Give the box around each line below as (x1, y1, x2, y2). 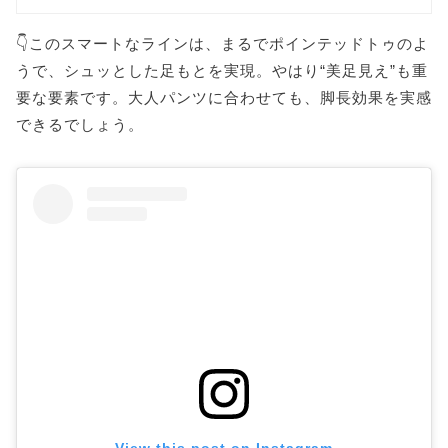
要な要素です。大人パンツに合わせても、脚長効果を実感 (16, 89, 432, 107)
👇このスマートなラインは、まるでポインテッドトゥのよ (16, 35, 429, 53)
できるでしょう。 (16, 116, 144, 134)
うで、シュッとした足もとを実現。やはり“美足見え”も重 (16, 62, 428, 80)
